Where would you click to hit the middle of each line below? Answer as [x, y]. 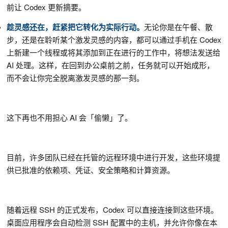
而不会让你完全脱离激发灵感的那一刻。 [75, 78]
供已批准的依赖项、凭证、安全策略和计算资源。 [91, 170]
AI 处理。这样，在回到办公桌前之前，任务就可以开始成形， [110, 65]
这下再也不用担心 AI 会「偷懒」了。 [69, 118]
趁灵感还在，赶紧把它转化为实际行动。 [75, 27]
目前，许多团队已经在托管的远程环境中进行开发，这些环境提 [113, 157]
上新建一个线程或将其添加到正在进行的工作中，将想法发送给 [113, 52]
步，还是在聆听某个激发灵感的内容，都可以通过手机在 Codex [114, 40]
